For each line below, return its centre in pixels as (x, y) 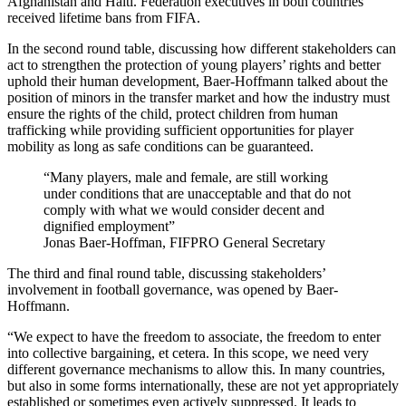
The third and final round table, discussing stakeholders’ (166, 273)
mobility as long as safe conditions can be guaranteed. (160, 146)
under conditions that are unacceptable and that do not (197, 193)
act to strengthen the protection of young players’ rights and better (194, 64)
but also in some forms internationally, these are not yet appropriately (203, 385)
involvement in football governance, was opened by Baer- (173, 289)
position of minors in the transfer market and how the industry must (198, 97)
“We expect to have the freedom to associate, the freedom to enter (194, 336)
